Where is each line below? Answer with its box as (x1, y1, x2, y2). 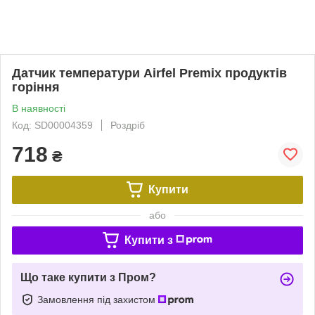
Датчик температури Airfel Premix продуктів (12, 65, 287, 80)
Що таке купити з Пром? (20, 271, 156, 283)
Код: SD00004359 (12, 119, 93, 131)
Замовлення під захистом (37, 293, 158, 305)
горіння (12, 79, 60, 94)
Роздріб (110, 119, 145, 131)
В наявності (12, 102, 65, 114)
